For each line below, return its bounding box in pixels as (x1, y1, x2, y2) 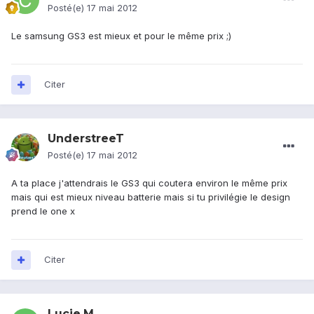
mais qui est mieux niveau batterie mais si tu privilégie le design (11, 191, 290, 203)
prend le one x (11, 205, 75, 217)
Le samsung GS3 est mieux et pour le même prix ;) (11, 30, 231, 42)
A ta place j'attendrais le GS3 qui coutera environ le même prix (11, 177, 287, 189)
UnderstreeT (48, 132, 124, 146)
